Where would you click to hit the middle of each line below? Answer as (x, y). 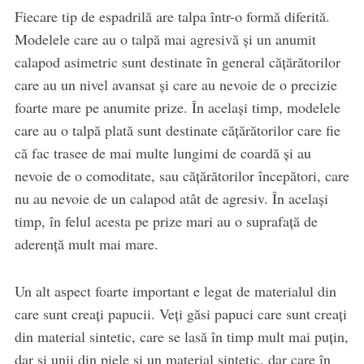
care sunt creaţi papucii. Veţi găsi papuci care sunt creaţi (180, 314)
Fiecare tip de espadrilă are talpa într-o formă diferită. (172, 17)
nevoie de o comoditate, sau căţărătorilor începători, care (182, 176)
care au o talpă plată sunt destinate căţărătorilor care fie (177, 130)
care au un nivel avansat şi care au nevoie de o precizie (175, 85)
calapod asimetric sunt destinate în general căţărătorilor (177, 62)
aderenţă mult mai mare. (86, 244)
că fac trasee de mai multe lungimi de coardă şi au (162, 153)
